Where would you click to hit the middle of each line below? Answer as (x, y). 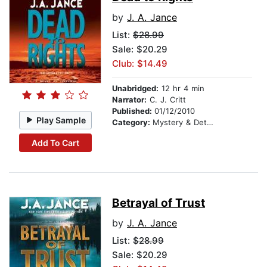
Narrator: (129, 100)
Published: (133, 111)
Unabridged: (135, 89)
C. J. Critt (166, 100)
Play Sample (61, 120)
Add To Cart (55, 142)
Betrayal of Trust (159, 203)
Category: (132, 122)
